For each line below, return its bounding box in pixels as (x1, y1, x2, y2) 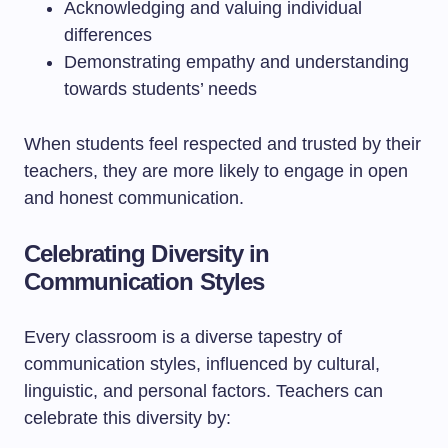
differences (64, 25, 152, 45)
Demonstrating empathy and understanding (64, 52, 409, 72)
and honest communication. (24, 188, 244, 208)
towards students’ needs (64, 79, 257, 99)
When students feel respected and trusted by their (24, 134, 421, 154)
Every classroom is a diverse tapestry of (24, 327, 342, 347)
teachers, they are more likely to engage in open (24, 161, 408, 181)
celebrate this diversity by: (24, 408, 231, 428)
